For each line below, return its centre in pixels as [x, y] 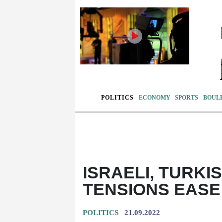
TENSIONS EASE [152, 189]
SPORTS [187, 97]
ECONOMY [154, 97]
